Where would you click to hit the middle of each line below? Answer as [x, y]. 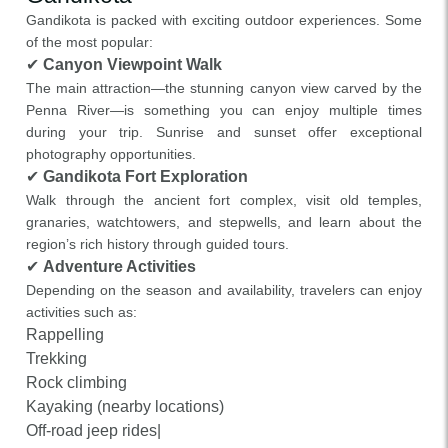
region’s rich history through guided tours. [157, 244]
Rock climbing [76, 382]
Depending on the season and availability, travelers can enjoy [224, 290]
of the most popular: [89, 42]
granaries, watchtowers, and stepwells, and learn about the [224, 222]
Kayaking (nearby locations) [125, 406]
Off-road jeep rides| [93, 430]
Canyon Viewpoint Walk [132, 64]
